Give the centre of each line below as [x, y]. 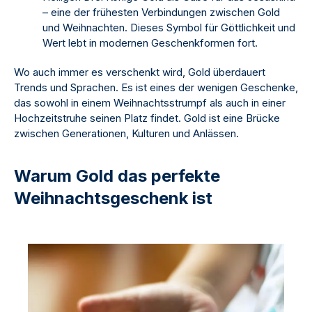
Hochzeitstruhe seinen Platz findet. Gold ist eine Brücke [147, 118]
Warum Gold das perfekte [117, 176]
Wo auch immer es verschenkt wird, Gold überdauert [140, 72]
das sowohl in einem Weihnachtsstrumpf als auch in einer [150, 103]
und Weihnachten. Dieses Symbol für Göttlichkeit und [169, 28]
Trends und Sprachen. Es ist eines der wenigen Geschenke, [156, 88]
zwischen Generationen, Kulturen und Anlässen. [126, 134]
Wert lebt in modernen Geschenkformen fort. [150, 43]
